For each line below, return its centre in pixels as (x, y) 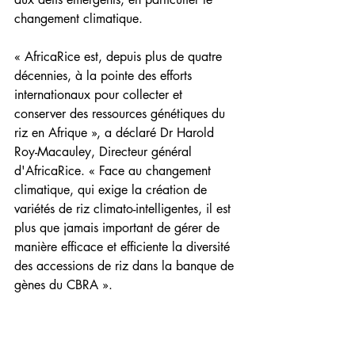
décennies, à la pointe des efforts (105, 76)
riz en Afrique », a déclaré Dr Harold (116, 133)
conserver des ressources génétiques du (122, 114)
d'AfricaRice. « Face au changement (115, 171)
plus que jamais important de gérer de (119, 228)
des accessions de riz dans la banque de (126, 266)
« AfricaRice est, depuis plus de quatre (120, 57)
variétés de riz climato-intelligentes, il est (124, 209)
